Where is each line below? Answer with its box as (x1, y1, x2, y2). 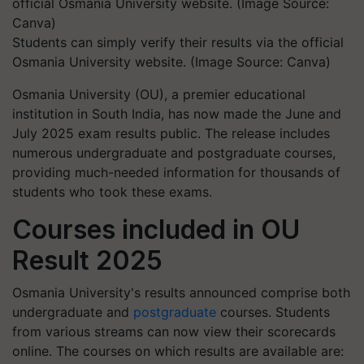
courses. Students (216, 304, 330, 320)
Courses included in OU (12, 214, 300, 245)
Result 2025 (12, 245, 162, 276)
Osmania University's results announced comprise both (12, 284, 350, 301)
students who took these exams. (12, 184, 212, 200)
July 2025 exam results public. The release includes (12, 125, 330, 141)
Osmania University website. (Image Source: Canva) (12, 54, 331, 70)
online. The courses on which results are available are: (12, 343, 344, 359)
